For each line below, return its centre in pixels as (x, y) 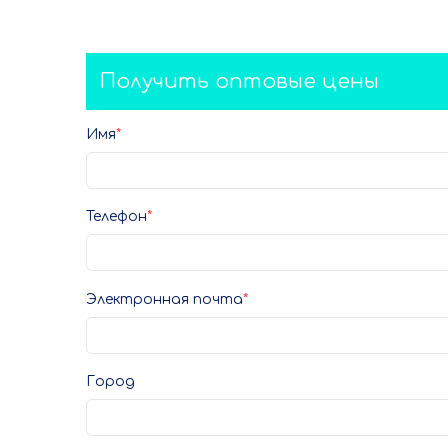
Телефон (116, 217)
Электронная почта (164, 299)
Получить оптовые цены (239, 81)
